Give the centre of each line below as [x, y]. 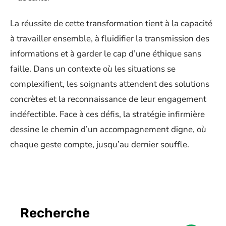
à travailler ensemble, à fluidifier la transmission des [110, 39]
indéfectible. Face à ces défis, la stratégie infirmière [107, 115]
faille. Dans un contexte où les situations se [93, 69]
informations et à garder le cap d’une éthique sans [106, 54]
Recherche [55, 213]
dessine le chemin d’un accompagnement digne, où [108, 130]
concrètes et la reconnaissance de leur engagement [108, 99]
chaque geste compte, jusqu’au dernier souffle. [100, 145]
